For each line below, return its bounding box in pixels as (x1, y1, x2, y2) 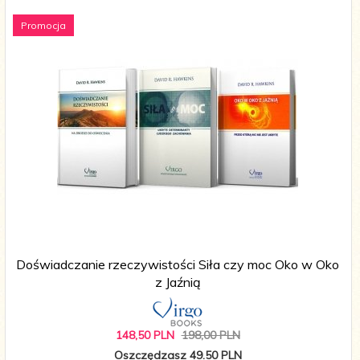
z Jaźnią (154, 274, 201, 291)
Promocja (21, 19, 66, 32)
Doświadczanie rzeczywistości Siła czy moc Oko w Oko (16, 256, 339, 273)
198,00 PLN (181, 328, 240, 343)
